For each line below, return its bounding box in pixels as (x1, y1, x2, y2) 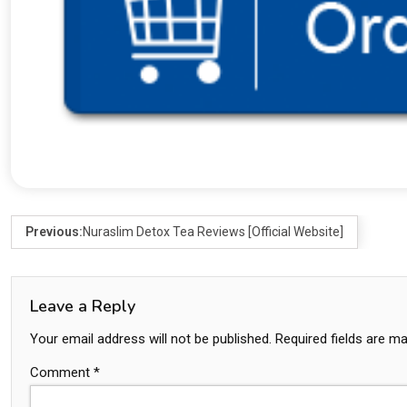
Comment (30, 364, 94, 382)
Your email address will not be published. (30, 331, 272, 348)
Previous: (25, 224, 83, 240)
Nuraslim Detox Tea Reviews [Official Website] (83, 224, 343, 240)
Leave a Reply (30, 295, 135, 318)
